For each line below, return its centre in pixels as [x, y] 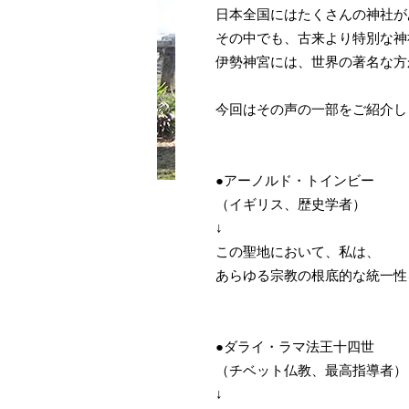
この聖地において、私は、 [298, 252]
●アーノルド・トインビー [295, 181]
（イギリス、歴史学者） [291, 204]
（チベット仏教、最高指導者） [311, 371]
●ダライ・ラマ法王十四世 [295, 347]
